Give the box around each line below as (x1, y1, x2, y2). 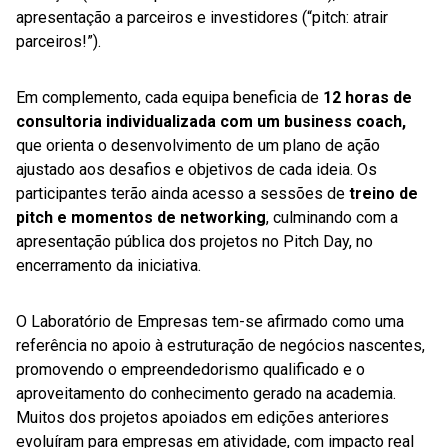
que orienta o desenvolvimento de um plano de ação (16, 136, 380, 156)
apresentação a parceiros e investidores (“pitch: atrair (16, 8, 388, 28)
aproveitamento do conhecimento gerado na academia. (16, 384, 396, 404)
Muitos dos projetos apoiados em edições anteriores (16, 408, 389, 428)
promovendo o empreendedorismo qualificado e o (16, 360, 365, 380)
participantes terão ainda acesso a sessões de (16, 184, 349, 204)
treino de (349, 184, 418, 204)
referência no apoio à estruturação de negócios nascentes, (16, 336, 425, 356)
